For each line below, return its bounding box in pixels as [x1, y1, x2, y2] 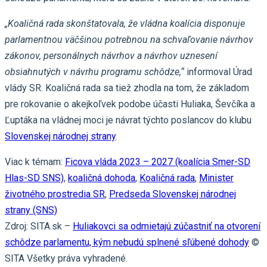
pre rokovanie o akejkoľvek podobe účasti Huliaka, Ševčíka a [5, 98, 255, 110]
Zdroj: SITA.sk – [5, 221, 73, 232]
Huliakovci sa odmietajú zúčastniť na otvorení [73, 221, 260, 232]
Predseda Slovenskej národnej [109, 188, 236, 200]
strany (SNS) [5, 204, 57, 216]
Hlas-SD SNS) [5, 172, 64, 184]
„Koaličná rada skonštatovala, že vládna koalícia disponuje [5, 18, 245, 30]
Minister [199, 172, 234, 184]
